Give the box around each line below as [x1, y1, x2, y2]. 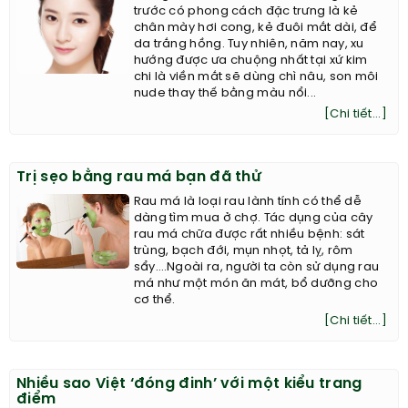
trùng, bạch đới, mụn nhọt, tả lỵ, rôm [133, 244, 353, 257]
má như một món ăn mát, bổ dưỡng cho [133, 277, 379, 290]
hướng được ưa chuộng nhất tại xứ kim [133, 54, 368, 66]
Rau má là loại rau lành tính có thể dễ [133, 195, 362, 208]
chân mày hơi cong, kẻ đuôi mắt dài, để [133, 21, 378, 34]
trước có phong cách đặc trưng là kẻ [133, 5, 359, 17]
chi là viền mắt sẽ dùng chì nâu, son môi [133, 70, 379, 83]
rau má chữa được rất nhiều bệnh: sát [133, 228, 365, 240]
